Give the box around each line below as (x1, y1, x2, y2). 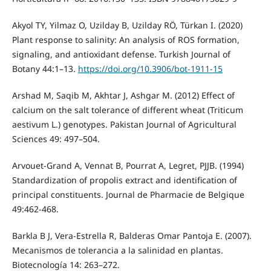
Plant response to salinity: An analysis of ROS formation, (11, 34, 240, 46)
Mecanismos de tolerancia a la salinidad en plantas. (11, 244, 223, 256)
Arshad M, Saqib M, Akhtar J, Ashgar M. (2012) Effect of (11, 90, 235, 102)
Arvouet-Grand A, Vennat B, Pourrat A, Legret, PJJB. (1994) (11, 160, 244, 172)
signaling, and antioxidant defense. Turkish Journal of (11, 48, 230, 60)
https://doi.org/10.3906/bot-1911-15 (77, 63, 223, 75)
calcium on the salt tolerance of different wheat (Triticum (11, 104, 243, 116)
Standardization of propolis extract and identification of (11, 174, 237, 186)
